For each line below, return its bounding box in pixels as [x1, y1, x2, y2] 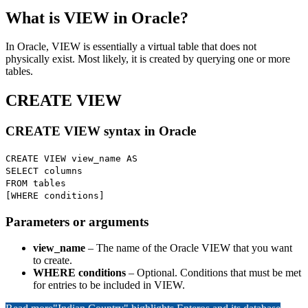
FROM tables [5, 177, 66, 188]
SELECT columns [5, 165, 82, 176]
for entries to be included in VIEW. [33, 279, 185, 291]
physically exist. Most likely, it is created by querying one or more [5, 53, 290, 65]
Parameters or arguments [5, 214, 148, 229]
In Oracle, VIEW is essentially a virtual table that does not [5, 41, 256, 53]
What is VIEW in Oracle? [5, 8, 188, 27]
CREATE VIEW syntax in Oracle [5, 124, 196, 139]
